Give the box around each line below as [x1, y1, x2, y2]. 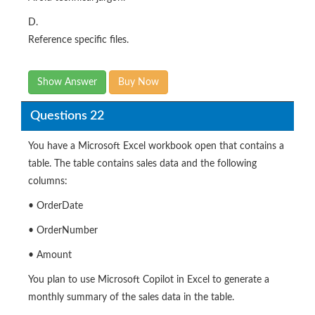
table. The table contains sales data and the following [28, 159, 257, 169]
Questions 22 [30, 109, 104, 122]
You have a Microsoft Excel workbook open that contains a [28, 141, 284, 152]
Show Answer [37, 77, 97, 88]
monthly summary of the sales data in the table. [28, 292, 234, 303]
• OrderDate [28, 201, 83, 212]
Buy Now [118, 77, 159, 88]
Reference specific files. [28, 35, 129, 46]
